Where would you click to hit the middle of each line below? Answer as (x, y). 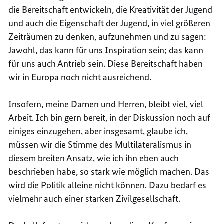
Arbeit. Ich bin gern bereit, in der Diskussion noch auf (110, 117)
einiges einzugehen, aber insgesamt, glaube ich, (98, 131)
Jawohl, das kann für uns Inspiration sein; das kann (106, 50)
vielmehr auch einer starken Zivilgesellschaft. (95, 198)
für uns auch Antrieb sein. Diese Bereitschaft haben (106, 63)
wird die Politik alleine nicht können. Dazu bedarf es (108, 185)
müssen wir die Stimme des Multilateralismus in (100, 144)
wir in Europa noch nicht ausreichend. (80, 77)
